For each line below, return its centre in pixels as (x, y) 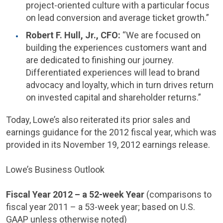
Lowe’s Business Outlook (55, 169)
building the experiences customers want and (116, 48)
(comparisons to (179, 194)
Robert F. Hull (53, 35)
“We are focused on (162, 35)
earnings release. (175, 145)
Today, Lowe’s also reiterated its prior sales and (98, 120)
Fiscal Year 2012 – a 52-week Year (76, 194)
